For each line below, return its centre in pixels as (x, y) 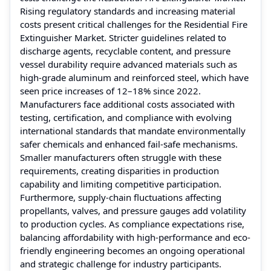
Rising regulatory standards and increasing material (128, 11)
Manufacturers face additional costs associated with (127, 104)
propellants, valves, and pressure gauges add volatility (133, 210)
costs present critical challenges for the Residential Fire (134, 24)
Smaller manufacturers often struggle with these (121, 157)
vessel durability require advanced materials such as (129, 64)
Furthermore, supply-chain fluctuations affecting (121, 197)
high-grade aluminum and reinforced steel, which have (134, 77)
